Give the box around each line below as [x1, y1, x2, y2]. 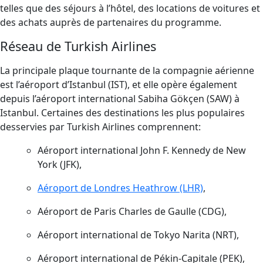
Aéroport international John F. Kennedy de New [38, 144, 246, 157]
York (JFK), [38, 158, 82, 171]
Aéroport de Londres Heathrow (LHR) [38, 181, 203, 194]
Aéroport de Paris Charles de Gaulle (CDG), [38, 205, 227, 218]
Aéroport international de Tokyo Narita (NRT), [38, 228, 239, 241]
